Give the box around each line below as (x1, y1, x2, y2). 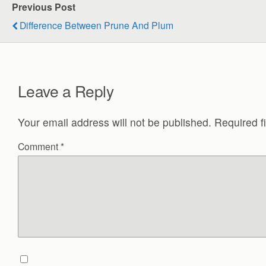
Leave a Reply (18, 79, 114, 102)
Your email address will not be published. (18, 114, 211, 129)
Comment (18, 140, 61, 153)
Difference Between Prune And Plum (20, 18, 173, 31)
